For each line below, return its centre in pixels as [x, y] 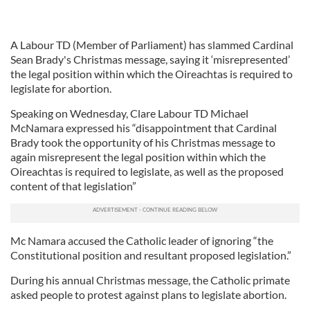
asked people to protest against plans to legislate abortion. [148, 294]
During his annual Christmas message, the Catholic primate [150, 280]
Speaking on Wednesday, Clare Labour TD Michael [129, 113]
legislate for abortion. [61, 88]
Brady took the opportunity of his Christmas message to [143, 142]
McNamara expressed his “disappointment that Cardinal [144, 128]
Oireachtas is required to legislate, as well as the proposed [147, 171]
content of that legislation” [73, 186]
